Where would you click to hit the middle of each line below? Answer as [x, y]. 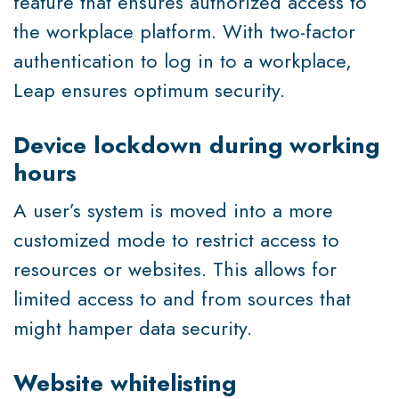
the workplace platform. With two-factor [184, 31]
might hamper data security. [133, 327]
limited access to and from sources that [182, 298]
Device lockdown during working [196, 145]
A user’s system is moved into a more [173, 210]
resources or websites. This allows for [175, 269]
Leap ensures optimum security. [149, 90]
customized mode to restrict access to [176, 239]
